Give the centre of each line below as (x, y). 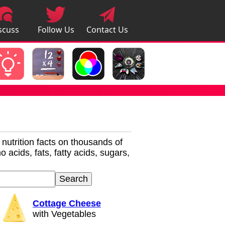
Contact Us (107, 29)
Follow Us (56, 29)
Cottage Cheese (67, 203)
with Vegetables (64, 214)
